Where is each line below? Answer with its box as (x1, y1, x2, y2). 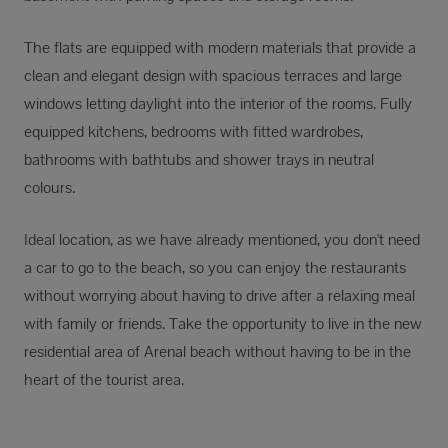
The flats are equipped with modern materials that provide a (24, 37, 416, 59)
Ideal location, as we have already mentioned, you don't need (24, 229, 420, 251)
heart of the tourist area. (24, 369, 184, 391)
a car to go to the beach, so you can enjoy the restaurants (24, 257, 406, 279)
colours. (24, 177, 75, 199)
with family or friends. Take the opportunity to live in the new (24, 313, 422, 335)
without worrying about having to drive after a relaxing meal (24, 285, 415, 307)
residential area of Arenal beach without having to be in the (24, 341, 411, 363)
